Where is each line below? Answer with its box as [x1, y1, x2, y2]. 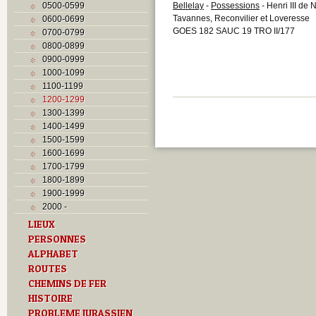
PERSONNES [28, 232, 86, 245]
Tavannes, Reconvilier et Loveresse [173, 13, 310, 23]
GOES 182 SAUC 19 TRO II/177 [173, 25, 295, 36]
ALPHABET [28, 247, 78, 260]
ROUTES [28, 262, 67, 275]
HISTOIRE [28, 291, 73, 305]
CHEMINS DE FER [28, 276, 107, 290]
